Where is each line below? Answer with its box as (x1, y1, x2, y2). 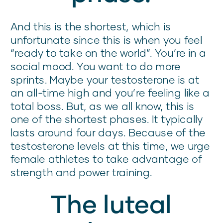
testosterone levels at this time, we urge (10, 139, 210, 152)
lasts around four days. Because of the (10, 126, 206, 139)
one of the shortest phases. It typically (10, 112, 203, 125)
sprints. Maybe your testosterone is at (10, 73, 200, 86)
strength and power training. (10, 166, 152, 179)
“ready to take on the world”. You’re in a (10, 46, 207, 59)
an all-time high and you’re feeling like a (10, 86, 210, 99)
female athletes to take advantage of (10, 152, 203, 165)
